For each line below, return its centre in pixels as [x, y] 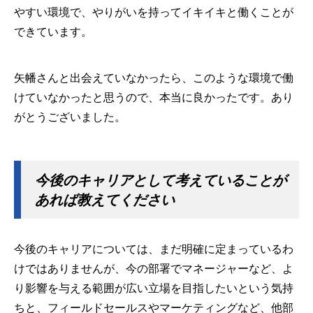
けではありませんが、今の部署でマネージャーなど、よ [154, 268]
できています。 [53, 31]
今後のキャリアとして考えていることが [161, 180]
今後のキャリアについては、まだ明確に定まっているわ [154, 249]
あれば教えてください [105, 199]
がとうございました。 [70, 117]
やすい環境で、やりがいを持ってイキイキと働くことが [154, 12]
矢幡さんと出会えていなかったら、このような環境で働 [154, 78]
